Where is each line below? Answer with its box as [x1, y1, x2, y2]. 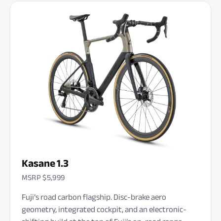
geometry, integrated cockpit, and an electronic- [21, 201, 186, 217]
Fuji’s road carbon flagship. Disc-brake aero [21, 189, 166, 205]
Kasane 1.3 [21, 153, 69, 173]
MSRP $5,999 [21, 170, 65, 185]
